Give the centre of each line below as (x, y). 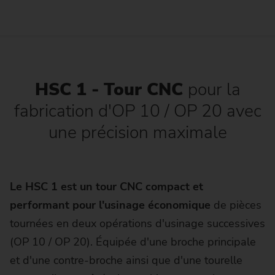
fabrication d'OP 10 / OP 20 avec (137, 111)
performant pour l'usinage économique (110, 205)
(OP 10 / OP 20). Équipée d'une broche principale (133, 242)
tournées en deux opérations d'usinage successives (137, 223)
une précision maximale (137, 133)
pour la (214, 90)
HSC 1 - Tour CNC (111, 90)
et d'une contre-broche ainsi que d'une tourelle (126, 260)
